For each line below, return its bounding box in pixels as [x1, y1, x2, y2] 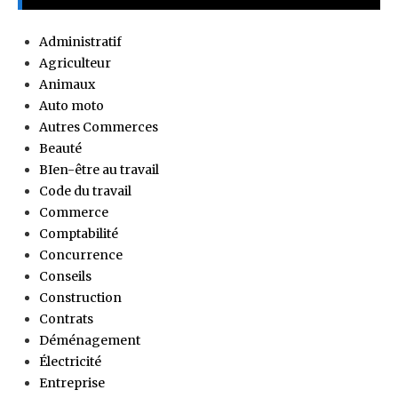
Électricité [39, 354, 101, 370]
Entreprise [39, 375, 105, 391]
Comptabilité [39, 226, 118, 242]
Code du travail [39, 183, 131, 199]
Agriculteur [39, 55, 111, 71]
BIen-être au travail [39, 162, 159, 178]
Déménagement [39, 332, 140, 348]
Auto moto [39, 98, 104, 114]
